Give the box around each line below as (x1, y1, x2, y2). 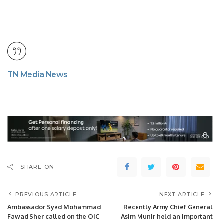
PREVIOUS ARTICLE (15, 191, 77, 198)
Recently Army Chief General (123, 202, 213, 211)
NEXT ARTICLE (159, 191, 205, 198)
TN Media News (7, 69, 68, 79)
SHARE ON (20, 163, 54, 170)
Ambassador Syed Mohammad (7, 202, 101, 211)
